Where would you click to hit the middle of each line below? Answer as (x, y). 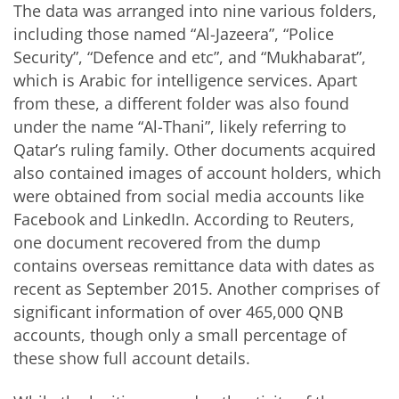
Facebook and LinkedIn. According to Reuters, (184, 219)
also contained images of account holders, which (197, 172)
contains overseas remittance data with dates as (194, 265)
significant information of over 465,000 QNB (179, 311)
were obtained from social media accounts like (189, 195)
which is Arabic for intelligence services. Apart (185, 80)
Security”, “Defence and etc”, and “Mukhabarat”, (190, 57)
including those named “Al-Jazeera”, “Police (174, 33)
